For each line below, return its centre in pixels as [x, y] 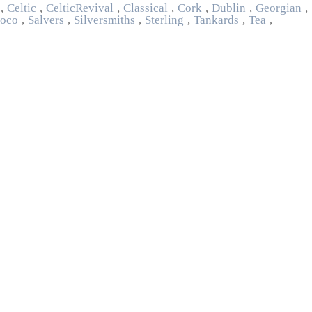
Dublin [229, 8]
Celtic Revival [80, 8]
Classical [146, 8]
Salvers [46, 20]
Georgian [279, 8]
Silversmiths [104, 20]
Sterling [164, 20]
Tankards [216, 20]
